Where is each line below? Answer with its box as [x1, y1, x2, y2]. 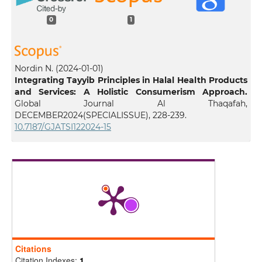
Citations [15, 243, 51, 255]
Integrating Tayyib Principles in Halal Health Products [14, 75, 248, 86]
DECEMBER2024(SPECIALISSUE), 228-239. [14, 110, 187, 121]
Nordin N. [14, 63, 53, 74]
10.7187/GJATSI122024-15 [14, 122, 111, 133]
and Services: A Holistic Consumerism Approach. [14, 87, 248, 98]
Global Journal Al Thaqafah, [14, 98, 248, 109]
